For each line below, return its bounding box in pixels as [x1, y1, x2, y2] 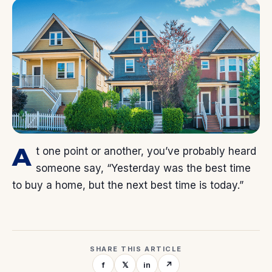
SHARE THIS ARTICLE [90, 245, 182, 254]
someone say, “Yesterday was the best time [36, 162, 251, 175]
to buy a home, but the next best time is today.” [12, 179, 243, 192]
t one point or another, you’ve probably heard [36, 145, 257, 158]
